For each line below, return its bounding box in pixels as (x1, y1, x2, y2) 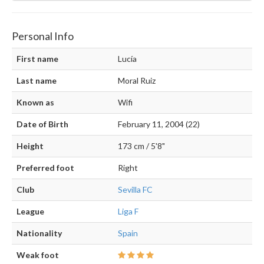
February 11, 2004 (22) (118, 119, 200, 130)
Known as (16, 97, 54, 108)
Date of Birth (16, 119, 68, 130)
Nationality (16, 228, 62, 239)
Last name (16, 75, 57, 86)
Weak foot (16, 250, 59, 260)
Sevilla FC (118, 184, 153, 195)
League (16, 206, 44, 217)
